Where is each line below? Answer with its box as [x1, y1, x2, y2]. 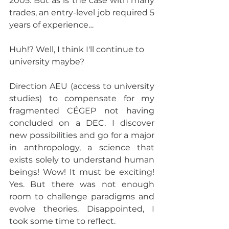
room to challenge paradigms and [9, 191, 154, 201]
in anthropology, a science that [9, 142, 154, 152]
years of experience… [9, 19, 96, 30]
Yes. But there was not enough [9, 179, 154, 189]
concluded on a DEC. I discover [9, 118, 154, 128]
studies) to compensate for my [9, 93, 154, 103]
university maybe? [9, 56, 84, 66]
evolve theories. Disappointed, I [9, 203, 154, 214]
